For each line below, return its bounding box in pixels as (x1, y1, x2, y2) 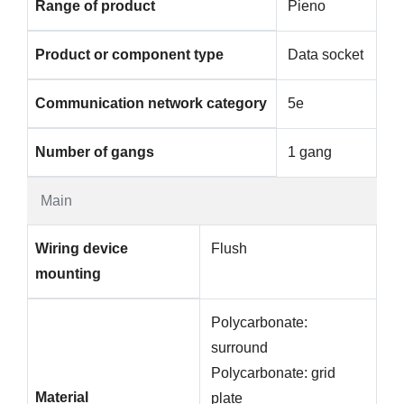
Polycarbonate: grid (211, 365, 335, 381)
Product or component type (35, 47, 224, 63)
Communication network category (35, 96, 267, 112)
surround (211, 340, 268, 356)
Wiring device (35, 241, 128, 257)
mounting (35, 266, 101, 282)
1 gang (288, 144, 332, 161)
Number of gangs (35, 144, 154, 161)
